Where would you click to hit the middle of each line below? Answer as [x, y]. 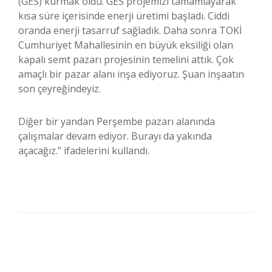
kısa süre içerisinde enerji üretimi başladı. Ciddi [124, 16]
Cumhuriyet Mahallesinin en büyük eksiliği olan [126, 45]
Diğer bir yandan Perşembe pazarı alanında [117, 122]
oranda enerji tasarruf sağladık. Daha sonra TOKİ [130, 31]
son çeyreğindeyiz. [59, 89]
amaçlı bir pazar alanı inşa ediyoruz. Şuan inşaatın [131, 74]
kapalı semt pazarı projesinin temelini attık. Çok [126, 60]
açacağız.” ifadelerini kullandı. [84, 151]
